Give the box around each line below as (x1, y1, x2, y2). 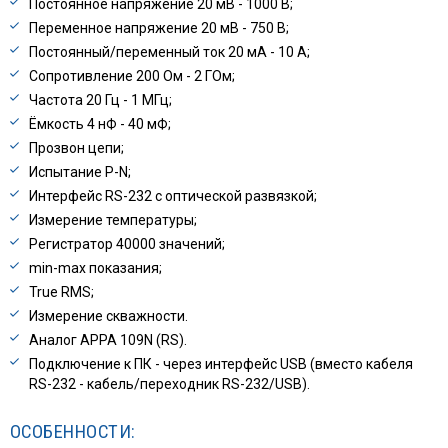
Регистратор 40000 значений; (29, 236, 225, 253)
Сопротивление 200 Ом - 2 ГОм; (29, 68, 235, 85)
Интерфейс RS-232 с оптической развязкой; (29, 188, 317, 205)
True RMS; (29, 284, 94, 301)
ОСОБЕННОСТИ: (10, 420, 136, 443)
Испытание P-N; (29, 164, 131, 181)
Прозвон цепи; (29, 140, 124, 157)
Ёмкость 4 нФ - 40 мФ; (29, 116, 171, 133)
